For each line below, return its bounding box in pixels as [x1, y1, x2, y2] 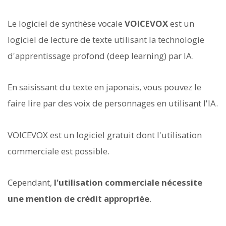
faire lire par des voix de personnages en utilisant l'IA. [8, 97, 218, 109]
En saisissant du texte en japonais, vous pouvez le [8, 81, 201, 93]
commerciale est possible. [8, 145, 109, 157]
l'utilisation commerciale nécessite [54, 176, 202, 188]
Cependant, [8, 176, 54, 188]
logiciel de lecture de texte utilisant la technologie [8, 34, 204, 46]
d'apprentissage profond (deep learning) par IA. [8, 50, 194, 62]
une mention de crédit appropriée [8, 192, 149, 204]
